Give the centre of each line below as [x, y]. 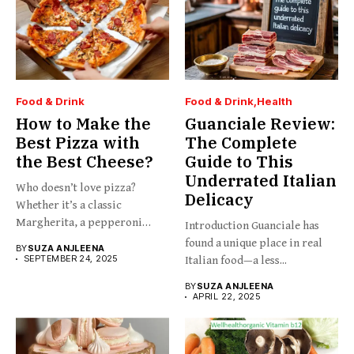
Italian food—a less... [236, 261]
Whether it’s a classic [69, 205]
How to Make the [83, 124]
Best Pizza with [78, 143]
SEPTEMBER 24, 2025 [71, 259]
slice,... [33, 240]
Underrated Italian [261, 181]
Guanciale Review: [260, 124]
